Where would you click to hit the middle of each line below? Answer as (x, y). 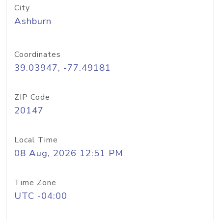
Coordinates (38, 55)
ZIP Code (32, 97)
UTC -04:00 (41, 196)
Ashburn (33, 21)
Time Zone (35, 183)
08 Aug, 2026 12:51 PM (69, 153)
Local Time (36, 140)
